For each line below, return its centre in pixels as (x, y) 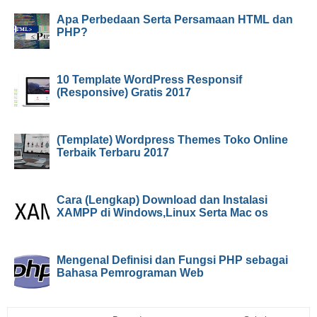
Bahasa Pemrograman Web (130, 273)
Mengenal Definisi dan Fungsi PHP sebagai (172, 260)
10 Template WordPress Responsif (149, 80)
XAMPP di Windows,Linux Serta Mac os (162, 213)
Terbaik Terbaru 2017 (113, 152)
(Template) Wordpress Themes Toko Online (172, 140)
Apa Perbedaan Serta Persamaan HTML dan (175, 19)
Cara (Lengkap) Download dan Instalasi (162, 200)
